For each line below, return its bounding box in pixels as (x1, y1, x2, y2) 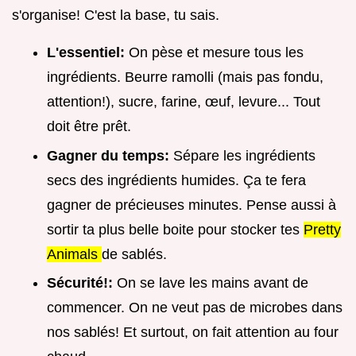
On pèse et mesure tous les (129, 44, 304, 60)
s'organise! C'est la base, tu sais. (12, 6, 219, 23)
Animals (47, 246, 102, 262)
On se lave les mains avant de (117, 275, 308, 292)
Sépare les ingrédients (173, 147, 315, 164)
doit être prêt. (47, 118, 131, 134)
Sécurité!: (47, 275, 117, 292)
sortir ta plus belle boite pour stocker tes (47, 221, 304, 238)
